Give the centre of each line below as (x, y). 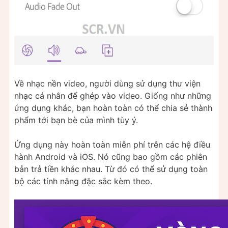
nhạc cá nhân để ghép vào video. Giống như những (113, 95)
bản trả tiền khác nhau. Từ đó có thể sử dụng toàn (111, 169)
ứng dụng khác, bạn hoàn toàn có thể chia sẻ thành (113, 108)
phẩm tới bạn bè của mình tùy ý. (76, 120)
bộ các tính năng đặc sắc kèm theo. (83, 181)
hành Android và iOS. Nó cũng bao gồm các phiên (111, 156)
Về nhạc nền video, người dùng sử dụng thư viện (107, 83)
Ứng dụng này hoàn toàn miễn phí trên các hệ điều (112, 144)
